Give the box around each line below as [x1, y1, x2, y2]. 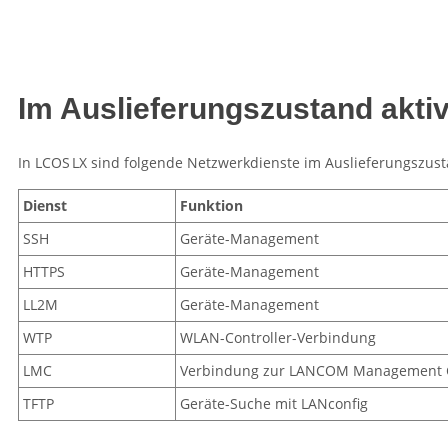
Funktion [180, 196, 243, 216]
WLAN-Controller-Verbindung [180, 328, 376, 348]
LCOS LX [35, 153, 87, 173]
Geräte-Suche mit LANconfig [180, 394, 368, 414]
